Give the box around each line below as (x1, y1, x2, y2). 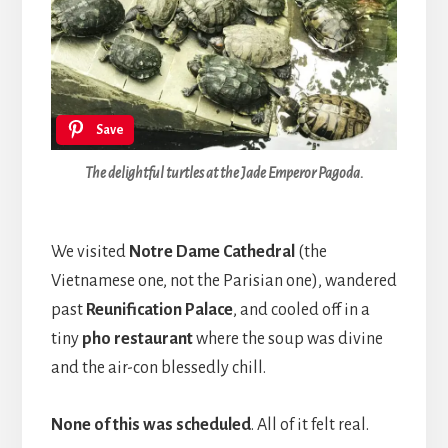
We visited (50, 242, 129, 261)
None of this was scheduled (50, 415, 251, 434)
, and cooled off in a (232, 300, 370, 319)
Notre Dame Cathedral (128, 242, 295, 261)
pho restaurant (78, 329, 193, 348)
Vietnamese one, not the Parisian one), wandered (50, 271, 397, 290)
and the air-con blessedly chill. (50, 358, 266, 377)
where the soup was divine (192, 329, 383, 348)
